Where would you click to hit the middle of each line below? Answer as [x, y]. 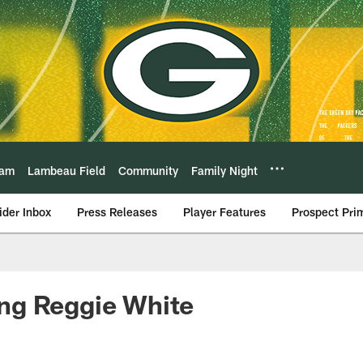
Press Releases [117, 212]
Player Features [224, 212]
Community [148, 170]
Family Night [224, 170]
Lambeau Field [66, 170]
